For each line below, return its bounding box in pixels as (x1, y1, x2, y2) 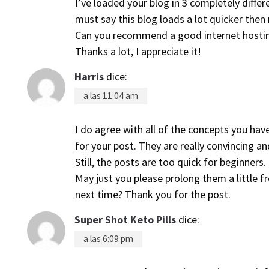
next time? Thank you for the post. (75, 187, 231, 201)
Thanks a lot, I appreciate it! (75, 44, 201, 58)
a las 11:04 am (83, 90, 138, 101)
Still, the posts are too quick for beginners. (75, 155, 266, 169)
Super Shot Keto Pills (74, 213, 176, 226)
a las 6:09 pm (83, 233, 133, 244)
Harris (74, 70, 104, 83)
